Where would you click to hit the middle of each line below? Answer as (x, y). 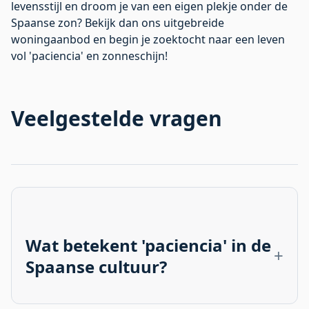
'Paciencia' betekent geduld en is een (122, 298)
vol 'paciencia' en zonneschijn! (89, 56)
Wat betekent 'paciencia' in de (148, 245)
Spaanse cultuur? (96, 266)
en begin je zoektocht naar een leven (188, 39)
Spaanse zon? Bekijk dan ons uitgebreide (118, 22)
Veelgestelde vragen (117, 118)
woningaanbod (51, 39)
